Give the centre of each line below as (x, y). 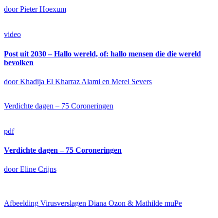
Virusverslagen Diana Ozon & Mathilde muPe (111, 203)
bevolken (19, 62)
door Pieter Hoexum (35, 9)
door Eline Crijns (30, 169)
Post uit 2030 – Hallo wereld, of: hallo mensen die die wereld (102, 54)
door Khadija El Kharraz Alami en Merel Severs (78, 81)
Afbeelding (21, 203)
